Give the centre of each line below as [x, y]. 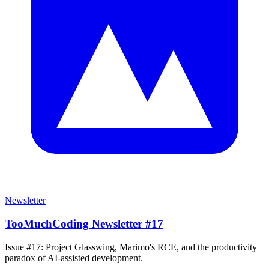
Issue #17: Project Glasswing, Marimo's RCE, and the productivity [131, 247]
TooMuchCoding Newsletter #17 [84, 224]
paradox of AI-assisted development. [74, 258]
